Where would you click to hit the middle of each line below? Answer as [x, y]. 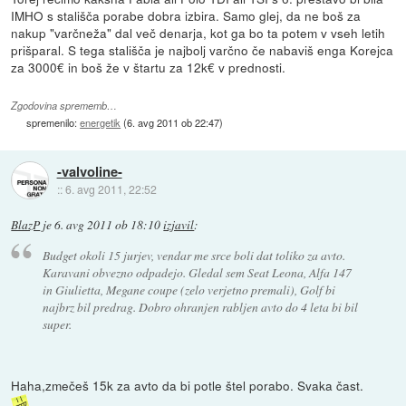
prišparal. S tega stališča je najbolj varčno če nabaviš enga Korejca [203, 50]
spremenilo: [53, 122]
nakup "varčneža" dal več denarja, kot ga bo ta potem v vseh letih [198, 33]
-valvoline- [89, 171]
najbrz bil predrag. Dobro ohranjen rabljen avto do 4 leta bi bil [200, 306]
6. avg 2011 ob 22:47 [174, 122]
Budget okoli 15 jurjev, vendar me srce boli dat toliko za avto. [193, 255]
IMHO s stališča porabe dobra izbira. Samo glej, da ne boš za [186, 16]
